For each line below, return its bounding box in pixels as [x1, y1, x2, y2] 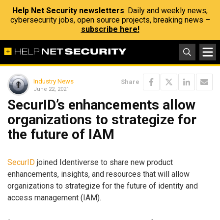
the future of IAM [7, 126, 114, 142]
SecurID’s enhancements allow [7, 97, 195, 113]
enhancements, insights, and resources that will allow [7, 169, 190, 179]
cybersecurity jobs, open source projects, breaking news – [10, 15, 210, 25]
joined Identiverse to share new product [35, 157, 173, 167]
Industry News [33, 77, 74, 85]
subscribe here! [81, 25, 139, 34]
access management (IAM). [7, 192, 101, 202]
